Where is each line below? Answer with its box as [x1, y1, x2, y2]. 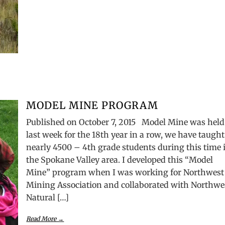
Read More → [26, 215, 64, 222]
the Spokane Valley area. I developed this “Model [26, 155, 213, 165]
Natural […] [26, 192, 69, 202]
